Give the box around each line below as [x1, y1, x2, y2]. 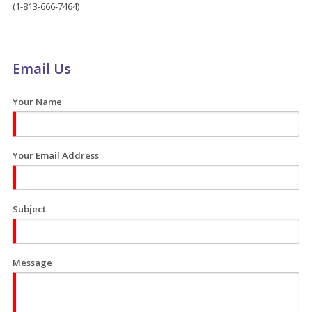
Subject [13, 202, 46, 215]
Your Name [13, 95, 62, 108]
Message [13, 256, 52, 269]
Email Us [13, 58, 71, 78]
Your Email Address [13, 148, 99, 162]
